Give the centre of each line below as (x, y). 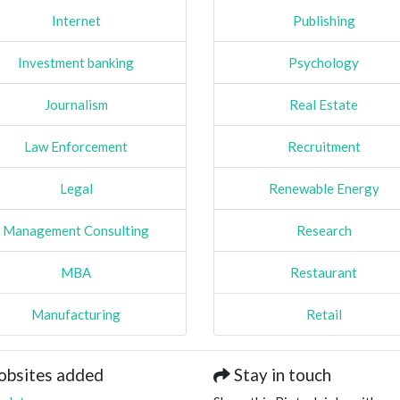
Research (324, 230)
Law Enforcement (76, 146)
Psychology (324, 62)
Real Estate (324, 104)
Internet (76, 20)
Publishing (324, 20)
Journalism (76, 104)
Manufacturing (76, 314)
